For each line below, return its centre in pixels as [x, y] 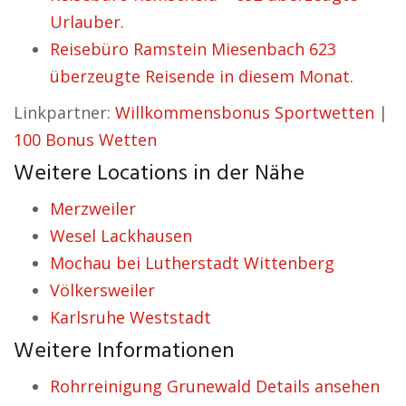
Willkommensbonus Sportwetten [245, 112]
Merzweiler [93, 208]
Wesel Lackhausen [121, 236]
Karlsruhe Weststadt [130, 317]
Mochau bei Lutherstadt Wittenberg [192, 263]
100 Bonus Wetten [85, 140]
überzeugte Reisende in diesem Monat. [202, 76]
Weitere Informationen [124, 352]
